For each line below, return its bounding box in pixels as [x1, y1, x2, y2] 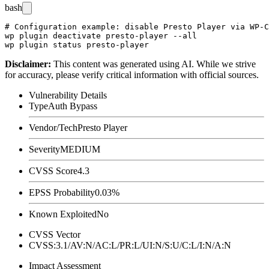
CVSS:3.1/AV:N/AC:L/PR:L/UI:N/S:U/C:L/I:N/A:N [29, 240, 231, 250]
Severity [29, 144, 60, 154]
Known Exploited [29, 208, 97, 219]
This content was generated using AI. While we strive [53, 58, 256, 69]
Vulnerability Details [29, 89, 107, 100]
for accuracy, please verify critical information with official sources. [5, 69, 259, 80]
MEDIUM [60, 144, 100, 154]
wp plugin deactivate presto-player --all [5, 31, 197, 40]
